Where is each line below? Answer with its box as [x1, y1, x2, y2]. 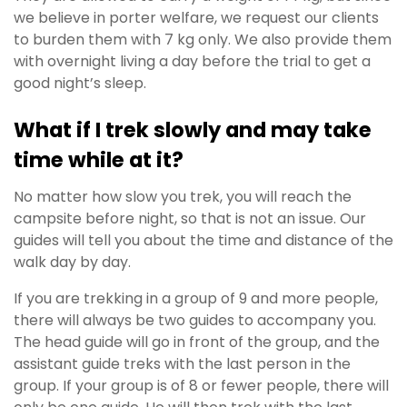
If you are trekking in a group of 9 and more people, [14, 288, 378, 310]
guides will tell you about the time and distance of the [14, 230, 393, 252]
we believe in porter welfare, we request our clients [14, 7, 379, 29]
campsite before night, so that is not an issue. [14, 208, 340, 230]
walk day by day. [14, 252, 131, 273]
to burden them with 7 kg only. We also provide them [14, 29, 392, 51]
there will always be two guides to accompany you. [14, 310, 376, 332]
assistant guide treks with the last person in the [14, 353, 351, 375]
